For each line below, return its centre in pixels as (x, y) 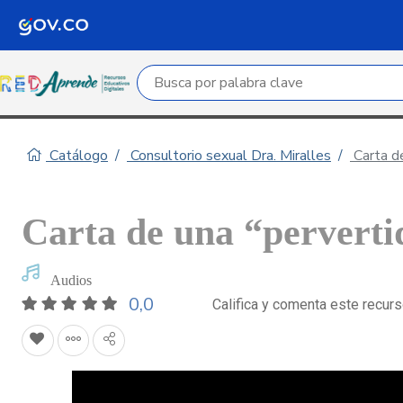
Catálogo (77, 156)
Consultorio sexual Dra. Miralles (229, 156)
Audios (72, 280)
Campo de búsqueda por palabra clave (260, 76)
